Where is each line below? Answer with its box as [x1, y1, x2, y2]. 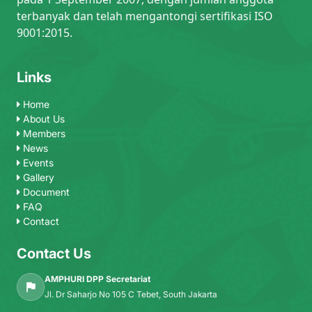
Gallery [20, 171, 54, 183]
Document [20, 185, 70, 198]
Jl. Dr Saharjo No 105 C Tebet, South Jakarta [45, 288, 217, 299]
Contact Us [17, 244, 91, 262]
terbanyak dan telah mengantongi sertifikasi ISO [17, 8, 273, 24]
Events [20, 156, 54, 169]
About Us [20, 112, 65, 125]
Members [20, 127, 65, 139]
